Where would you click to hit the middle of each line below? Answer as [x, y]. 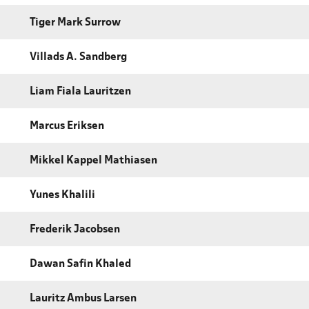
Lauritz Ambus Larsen [83, 299]
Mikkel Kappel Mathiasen [93, 161]
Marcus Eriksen [67, 127]
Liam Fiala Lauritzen [80, 92]
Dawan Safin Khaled [80, 265]
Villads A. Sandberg [78, 58]
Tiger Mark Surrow [75, 23]
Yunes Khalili [62, 196]
